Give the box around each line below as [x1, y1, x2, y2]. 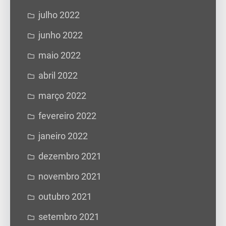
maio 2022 [38, 50, 81, 61]
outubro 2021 [38, 191, 92, 202]
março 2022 [38, 90, 86, 101]
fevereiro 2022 [38, 110, 96, 121]
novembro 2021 [38, 171, 101, 182]
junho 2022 [38, 30, 83, 40]
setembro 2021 [38, 211, 99, 222]
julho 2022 [38, 10, 80, 20]
